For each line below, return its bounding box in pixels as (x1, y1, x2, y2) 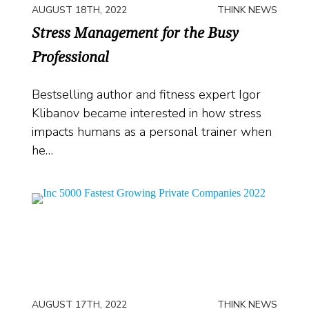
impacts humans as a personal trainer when (32, 123, 272, 140)
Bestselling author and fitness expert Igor (32, 86, 261, 103)
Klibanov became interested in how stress (32, 104, 261, 121)
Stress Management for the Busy (32, 24, 239, 43)
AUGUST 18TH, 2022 (32, 3, 127, 17)
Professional (32, 48, 109, 67)
